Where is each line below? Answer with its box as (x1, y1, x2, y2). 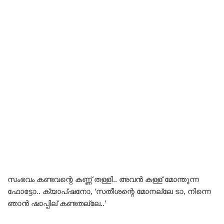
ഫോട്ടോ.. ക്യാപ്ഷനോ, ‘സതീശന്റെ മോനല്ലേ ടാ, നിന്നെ (7, 186, 211, 195)
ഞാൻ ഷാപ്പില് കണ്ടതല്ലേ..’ (7, 198, 106, 207)
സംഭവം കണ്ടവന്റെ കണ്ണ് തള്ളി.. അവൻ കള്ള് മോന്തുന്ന (7, 174, 199, 183)
